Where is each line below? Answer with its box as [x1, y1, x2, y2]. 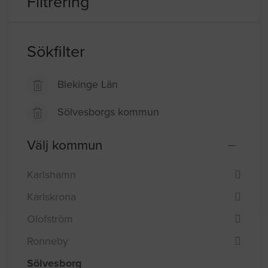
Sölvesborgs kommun [57, 105, 159, 119]
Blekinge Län [57, 78, 118, 92]
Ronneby [27, 234, 68, 248]
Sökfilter [27, 42, 85, 62]
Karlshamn [27, 167, 76, 181]
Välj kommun [27, 137, 102, 154]
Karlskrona [27, 190, 76, 203]
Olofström [27, 212, 73, 226]
